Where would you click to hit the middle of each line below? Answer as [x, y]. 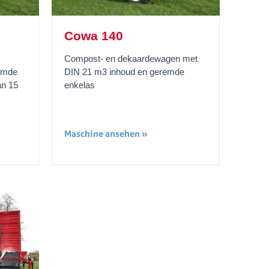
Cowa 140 [94, 35]
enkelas [80, 85]
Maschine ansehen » [106, 133]
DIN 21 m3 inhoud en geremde [125, 71]
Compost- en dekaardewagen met [131, 58]
